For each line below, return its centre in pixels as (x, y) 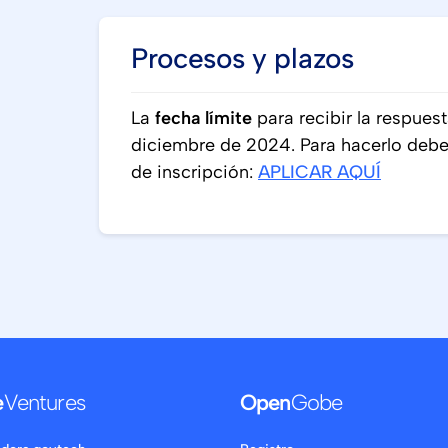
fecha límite (203, 118)
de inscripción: (194, 172)
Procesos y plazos (242, 58)
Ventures (44, 403)
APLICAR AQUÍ (319, 172)
